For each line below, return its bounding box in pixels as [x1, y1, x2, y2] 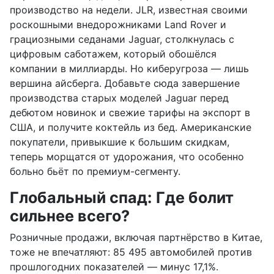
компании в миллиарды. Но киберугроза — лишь [10, 62, 249, 75]
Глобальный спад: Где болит [10, 188, 234, 207]
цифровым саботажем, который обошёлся [10, 48, 217, 61]
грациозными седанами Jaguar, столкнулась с [10, 33, 234, 46]
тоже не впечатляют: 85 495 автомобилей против [10, 246, 252, 259]
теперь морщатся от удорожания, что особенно [10, 150, 244, 163]
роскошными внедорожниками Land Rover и [10, 18, 226, 31]
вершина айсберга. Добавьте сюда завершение [10, 77, 240, 90]
